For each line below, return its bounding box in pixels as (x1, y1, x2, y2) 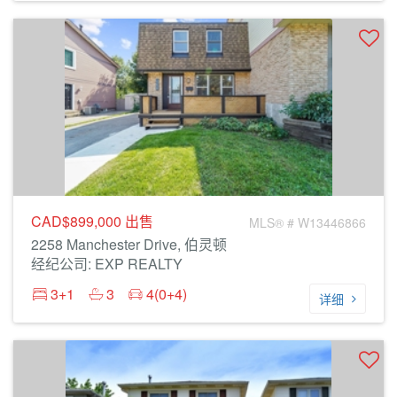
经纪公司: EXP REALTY (31, 253, 183, 274)
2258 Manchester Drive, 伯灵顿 (31, 234, 227, 254)
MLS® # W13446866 (249, 214, 366, 231)
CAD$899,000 (31, 211, 125, 231)
